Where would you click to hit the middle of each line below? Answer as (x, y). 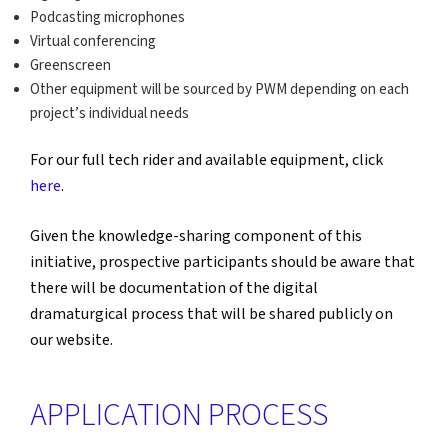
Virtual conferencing (93, 41)
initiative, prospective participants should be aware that (222, 263)
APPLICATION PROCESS (179, 416)
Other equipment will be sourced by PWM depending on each (219, 89)
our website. (71, 341)
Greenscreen (70, 65)
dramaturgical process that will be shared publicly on (211, 315)
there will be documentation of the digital (174, 289)
